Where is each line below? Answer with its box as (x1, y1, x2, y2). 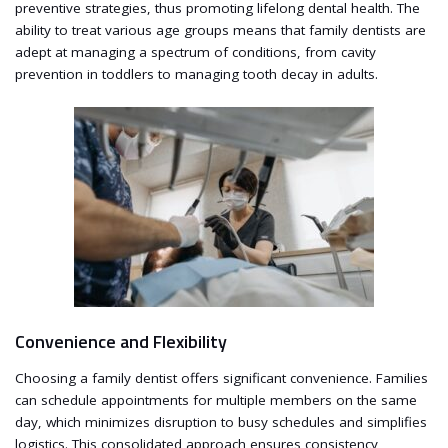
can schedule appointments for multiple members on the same (15, 391, 417, 409)
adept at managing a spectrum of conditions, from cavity (15, 42, 376, 61)
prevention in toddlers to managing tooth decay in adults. (15, 64, 378, 83)
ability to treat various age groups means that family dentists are (15, 20, 426, 39)
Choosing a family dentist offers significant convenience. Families (15, 369, 428, 387)
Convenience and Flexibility (15, 327, 227, 355)
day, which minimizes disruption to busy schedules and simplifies (15, 413, 427, 431)
